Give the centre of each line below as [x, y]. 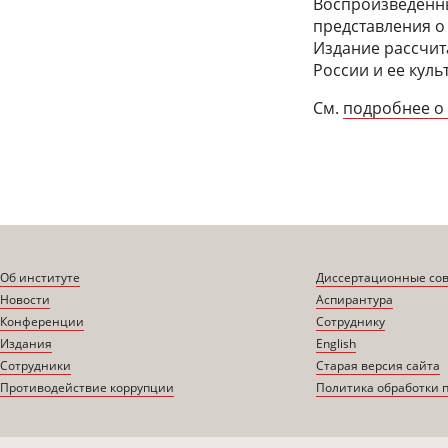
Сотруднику [350, 322]
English [335, 344]
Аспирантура [354, 300]
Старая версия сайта [377, 366]
